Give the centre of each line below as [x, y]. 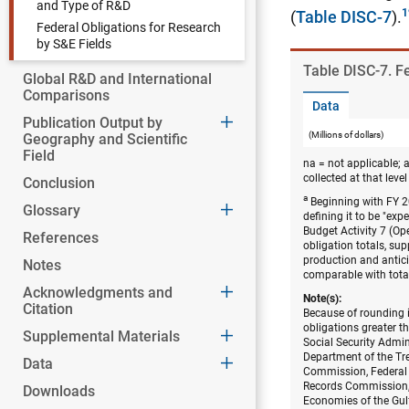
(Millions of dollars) [346, 135]
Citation [48, 309]
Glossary [52, 210]
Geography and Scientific [105, 139]
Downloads [59, 391]
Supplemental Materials [101, 336]
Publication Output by [93, 123]
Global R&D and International [117, 79]
